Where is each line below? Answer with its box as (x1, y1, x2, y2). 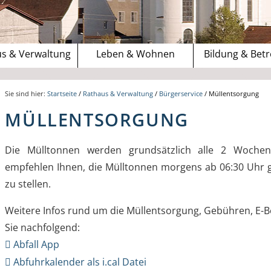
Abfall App (13, 238, 60, 252)
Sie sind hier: (5, 89, 48, 99)
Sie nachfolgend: (5, 221, 83, 235)
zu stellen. (5, 177, 51, 191)
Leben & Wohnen (96, 47, 175, 61)
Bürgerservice (159, 89, 203, 99)
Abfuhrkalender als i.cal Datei (13, 255, 147, 269)
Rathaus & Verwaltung (83, 89, 154, 99)
